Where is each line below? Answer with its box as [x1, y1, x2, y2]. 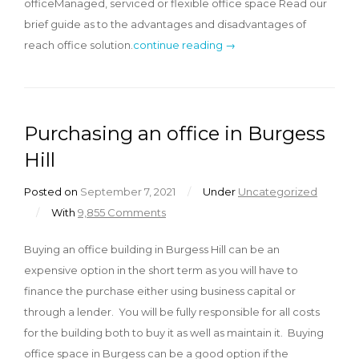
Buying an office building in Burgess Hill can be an [24, 242, 280, 256]
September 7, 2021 [80, 184, 175, 198]
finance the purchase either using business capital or [24, 284, 296, 297]
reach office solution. [24, 38, 133, 51]
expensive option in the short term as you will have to [24, 263, 298, 276]
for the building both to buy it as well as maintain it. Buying [24, 325, 324, 339]
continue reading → [133, 38, 236, 51]
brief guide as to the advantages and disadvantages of [24, 17, 306, 30]
